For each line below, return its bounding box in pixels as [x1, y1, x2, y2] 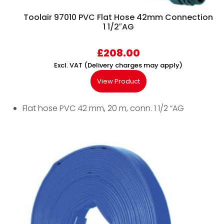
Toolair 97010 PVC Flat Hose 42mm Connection [23, 11, 213, 23]
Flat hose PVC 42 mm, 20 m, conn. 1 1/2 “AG [22, 102, 184, 114]
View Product [96, 76, 140, 86]
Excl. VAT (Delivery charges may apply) [54, 60, 182, 70]
